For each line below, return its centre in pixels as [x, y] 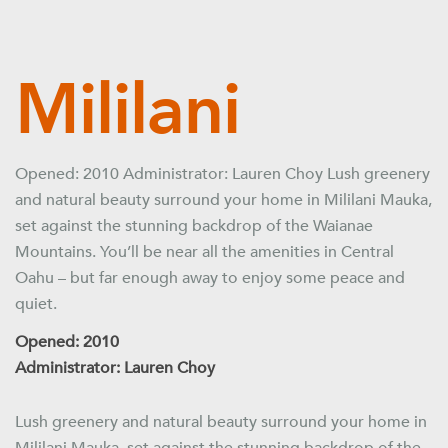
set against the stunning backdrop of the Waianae [194, 226]
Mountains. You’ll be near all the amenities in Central [204, 252]
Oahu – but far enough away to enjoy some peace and [210, 278]
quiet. [36, 304]
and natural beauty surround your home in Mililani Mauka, [223, 200]
